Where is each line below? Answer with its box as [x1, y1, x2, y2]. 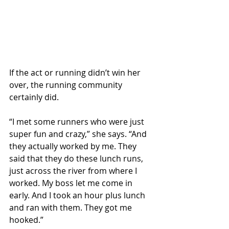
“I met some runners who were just [9, 116, 146, 127]
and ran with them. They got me [9, 202, 134, 213]
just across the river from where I [9, 165, 139, 176]
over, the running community [9, 79, 124, 90]
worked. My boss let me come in [9, 177, 134, 189]
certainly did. [9, 91, 59, 103]
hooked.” [9, 214, 43, 225]
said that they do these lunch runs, [9, 153, 145, 164]
